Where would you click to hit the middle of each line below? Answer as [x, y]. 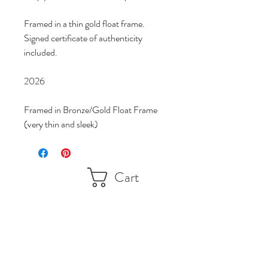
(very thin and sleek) [61, 124]
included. [41, 52]
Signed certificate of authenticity [84, 38]
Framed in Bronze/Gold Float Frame [92, 109]
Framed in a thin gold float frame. [84, 23]
